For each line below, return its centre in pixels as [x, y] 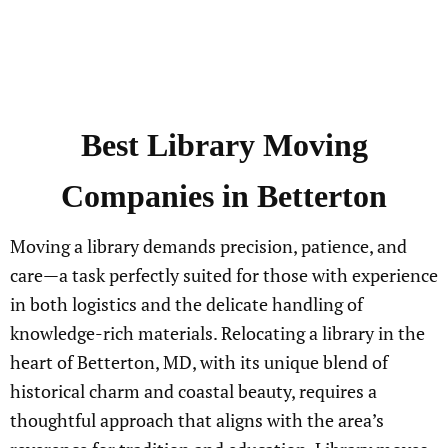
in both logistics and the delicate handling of [186, 304]
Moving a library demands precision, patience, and [208, 246]
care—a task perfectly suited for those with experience [224, 275]
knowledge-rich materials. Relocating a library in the [217, 333]
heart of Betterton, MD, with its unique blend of [199, 362]
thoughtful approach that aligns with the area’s [197, 420]
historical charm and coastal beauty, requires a [193, 391]
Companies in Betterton [224, 196]
